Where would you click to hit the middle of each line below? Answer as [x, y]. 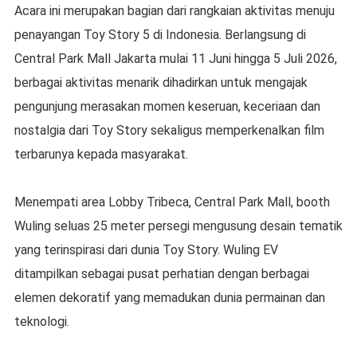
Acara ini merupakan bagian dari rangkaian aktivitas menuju [174, 11]
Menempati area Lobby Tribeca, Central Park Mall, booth [172, 202]
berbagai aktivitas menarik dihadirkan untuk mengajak [161, 83]
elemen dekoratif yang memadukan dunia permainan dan [169, 298]
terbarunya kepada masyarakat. [101, 155]
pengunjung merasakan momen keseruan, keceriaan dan [167, 107]
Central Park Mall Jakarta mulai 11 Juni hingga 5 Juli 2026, [175, 59]
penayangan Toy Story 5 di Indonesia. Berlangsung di [160, 35]
